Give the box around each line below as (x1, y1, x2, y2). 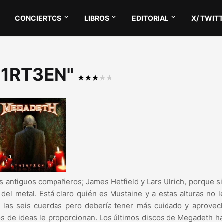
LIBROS (84, 13, 110, 22)
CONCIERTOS (15, 13, 62, 22)
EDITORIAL (132, 13, 169, 22)
